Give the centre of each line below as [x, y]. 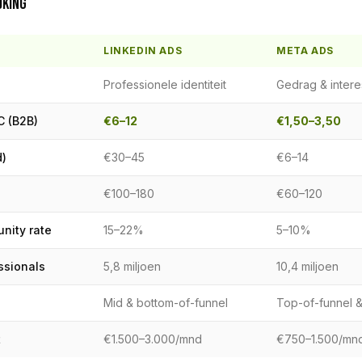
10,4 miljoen [307, 266]
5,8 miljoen [132, 266]
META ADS [305, 51]
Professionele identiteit [165, 84]
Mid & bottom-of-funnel [166, 303]
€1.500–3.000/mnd [153, 339]
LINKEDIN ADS [143, 51]
